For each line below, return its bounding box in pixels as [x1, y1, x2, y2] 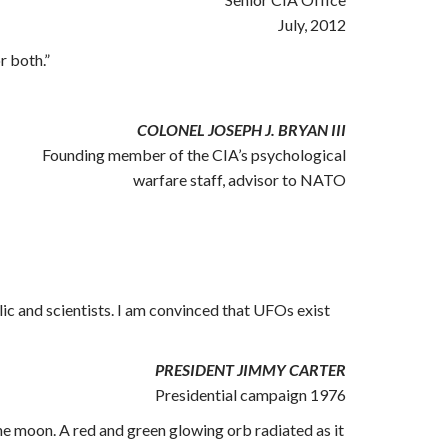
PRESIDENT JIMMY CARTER [155, 360, 346, 379]
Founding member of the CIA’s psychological [42, 145, 346, 164]
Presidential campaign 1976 [155, 385, 346, 404]
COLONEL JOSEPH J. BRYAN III [137, 120, 346, 139]
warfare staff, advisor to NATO [133, 170, 346, 189]
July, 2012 [278, 15, 346, 34]
